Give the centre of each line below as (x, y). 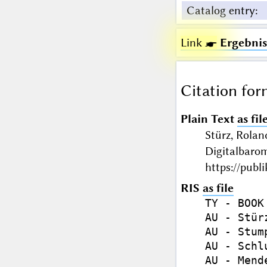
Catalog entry (221, 11)
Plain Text (207, 119)
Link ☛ (198, 43)
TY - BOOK (234, 203)
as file (218, 188)
